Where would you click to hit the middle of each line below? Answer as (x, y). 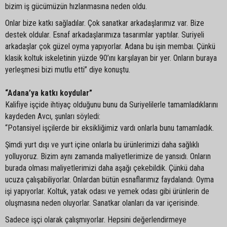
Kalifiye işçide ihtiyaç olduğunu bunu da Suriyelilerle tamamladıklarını (111, 104)
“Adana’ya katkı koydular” (49, 93)
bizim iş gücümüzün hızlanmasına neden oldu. (76, 6)
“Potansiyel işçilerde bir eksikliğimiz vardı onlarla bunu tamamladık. (109, 128)
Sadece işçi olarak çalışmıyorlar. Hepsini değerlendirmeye (96, 219)
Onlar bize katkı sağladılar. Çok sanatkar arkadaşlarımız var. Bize (105, 23)
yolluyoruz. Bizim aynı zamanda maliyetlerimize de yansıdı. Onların (108, 156)
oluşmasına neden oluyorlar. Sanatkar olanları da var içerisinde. (102, 203)
